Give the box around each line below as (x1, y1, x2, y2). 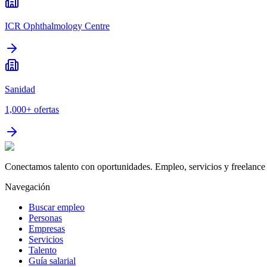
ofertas (34, 104, 59, 114)
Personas (29, 212, 62, 223)
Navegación (5, 181, 50, 192)
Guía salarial (29, 255, 76, 266)
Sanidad (5, 83, 35, 94)
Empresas (29, 223, 65, 234)
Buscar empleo (29, 201, 85, 212)
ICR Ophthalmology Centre (5, 20, 110, 31)
